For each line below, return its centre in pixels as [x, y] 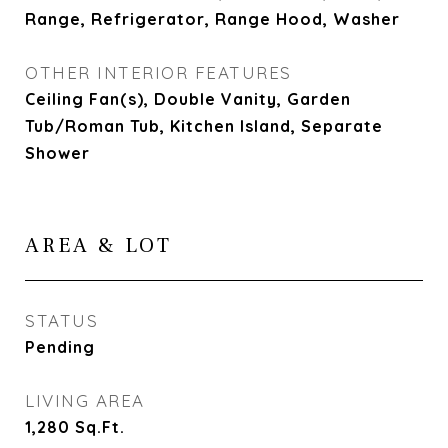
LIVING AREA [85, 400]
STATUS [61, 320]
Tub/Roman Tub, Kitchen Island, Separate [204, 126]
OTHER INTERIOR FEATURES [158, 72]
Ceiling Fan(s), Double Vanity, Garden [188, 99]
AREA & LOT [98, 245]
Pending [60, 347]
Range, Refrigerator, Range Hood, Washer [212, 19]
